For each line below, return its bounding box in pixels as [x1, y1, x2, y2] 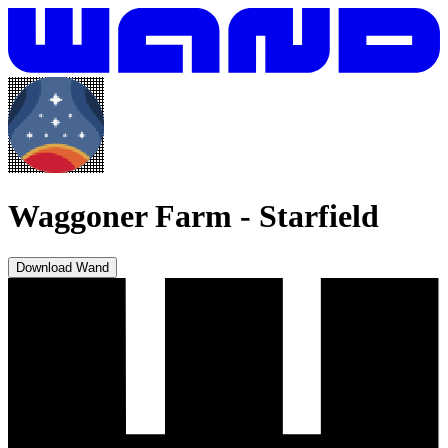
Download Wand [16, 259, 109, 275]
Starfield [259, 198, 379, 235]
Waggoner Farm [8, 198, 232, 235]
